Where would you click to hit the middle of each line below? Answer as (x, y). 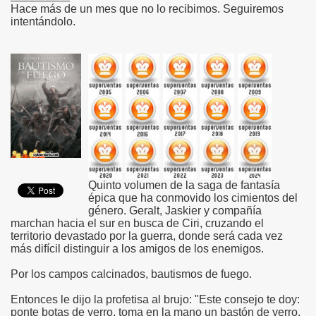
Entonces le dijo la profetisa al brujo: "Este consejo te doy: (155, 299)
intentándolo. (43, 22)
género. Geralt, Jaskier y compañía (175, 210)
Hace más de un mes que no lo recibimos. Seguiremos (147, 9)
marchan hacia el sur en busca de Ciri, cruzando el (137, 223)
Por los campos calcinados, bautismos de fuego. (131, 274)
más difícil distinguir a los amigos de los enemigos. (137, 248)
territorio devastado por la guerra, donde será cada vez (147, 236)
